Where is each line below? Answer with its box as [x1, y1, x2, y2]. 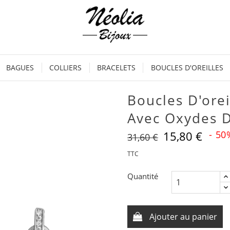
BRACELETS [97, 63, 136, 72]
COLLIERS [49, 63, 82, 72]
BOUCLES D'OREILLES [150, 63, 223, 72]
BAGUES [6, 63, 34, 72]
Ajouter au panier [149, 211, 217, 222]
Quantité [127, 171, 158, 181]
